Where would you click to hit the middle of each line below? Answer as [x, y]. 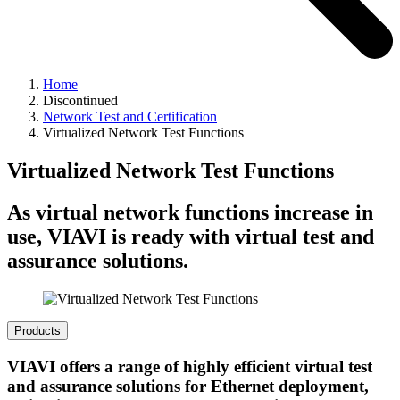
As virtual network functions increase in [190, 212]
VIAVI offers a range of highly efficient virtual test [190, 366]
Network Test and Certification [130, 117]
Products [37, 330]
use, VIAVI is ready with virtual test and [191, 236]
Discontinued [80, 101]
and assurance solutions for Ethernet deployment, [188, 386]
